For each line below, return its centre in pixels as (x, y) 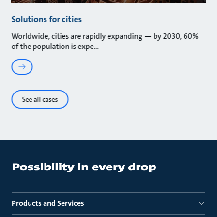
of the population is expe (53, 46)
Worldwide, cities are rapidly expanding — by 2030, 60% (105, 36)
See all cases (40, 99)
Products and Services (48, 203)
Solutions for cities (47, 19)
